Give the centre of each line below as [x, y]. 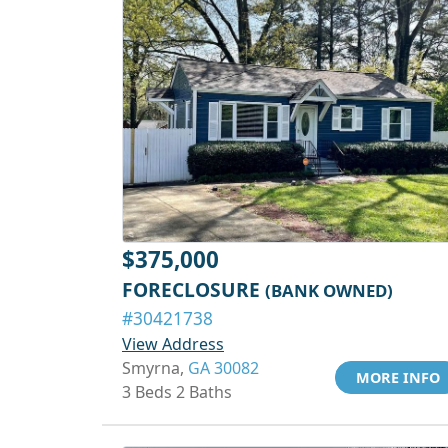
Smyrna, [155, 368]
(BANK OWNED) [329, 290]
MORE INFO [398, 377]
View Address [173, 344]
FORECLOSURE [193, 289]
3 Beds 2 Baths [177, 392]
